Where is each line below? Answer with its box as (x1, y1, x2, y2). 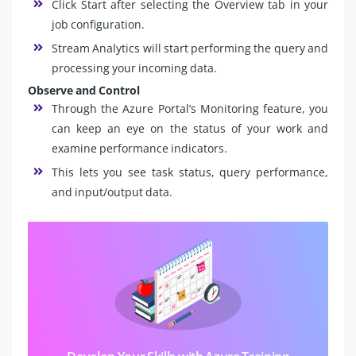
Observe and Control (28, 83, 140, 99)
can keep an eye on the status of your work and (52, 121, 328, 137)
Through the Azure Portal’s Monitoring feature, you (52, 101, 328, 117)
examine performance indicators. (52, 141, 227, 157)
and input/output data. (52, 184, 172, 200)
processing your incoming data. (52, 60, 217, 76)
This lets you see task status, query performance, (52, 164, 328, 180)
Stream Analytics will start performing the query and (52, 41, 328, 56)
